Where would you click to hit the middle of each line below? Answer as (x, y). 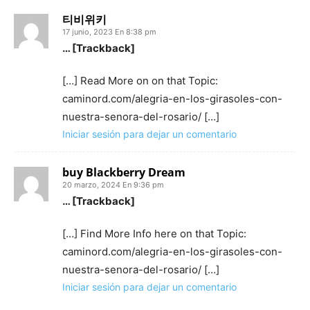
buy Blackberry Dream (124, 173)
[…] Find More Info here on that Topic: (154, 234)
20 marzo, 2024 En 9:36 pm (113, 185)
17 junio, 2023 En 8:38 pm (109, 32)
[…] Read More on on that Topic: (140, 81)
